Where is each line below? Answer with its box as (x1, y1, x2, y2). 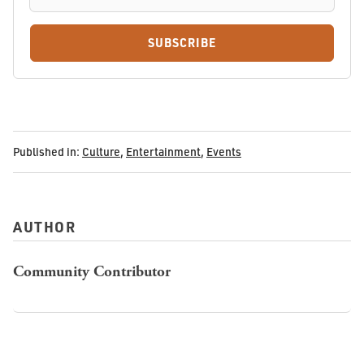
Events (206, 145, 241, 159)
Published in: (13, 145, 80, 159)
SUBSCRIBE (147, 35, 217, 51)
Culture (82, 145, 120, 159)
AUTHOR (13, 217, 76, 236)
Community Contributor (13, 261, 171, 282)
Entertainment (126, 145, 201, 159)
